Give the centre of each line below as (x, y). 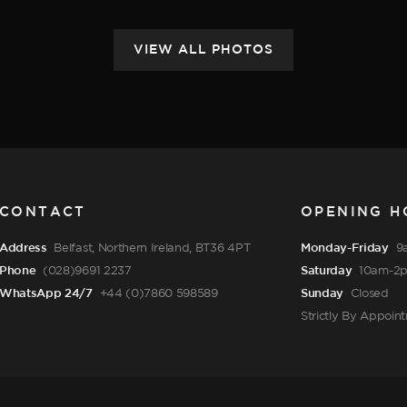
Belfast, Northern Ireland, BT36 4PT (152, 248)
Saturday (327, 271)
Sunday (323, 293)
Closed (368, 293)
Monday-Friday (345, 248)
